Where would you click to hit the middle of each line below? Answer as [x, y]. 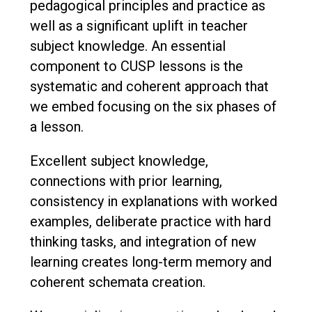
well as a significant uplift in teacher [139, 25]
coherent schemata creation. [117, 282]
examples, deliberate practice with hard [150, 221]
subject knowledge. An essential [127, 46]
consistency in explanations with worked [153, 201]
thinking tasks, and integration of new [143, 241]
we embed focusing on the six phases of [153, 106]
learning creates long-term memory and [150, 262]
